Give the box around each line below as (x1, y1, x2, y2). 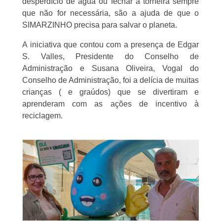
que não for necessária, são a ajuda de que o (22, 8, 199, 17)
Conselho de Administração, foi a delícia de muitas (22, 75, 199, 84)
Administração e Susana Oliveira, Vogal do (22, 64, 199, 73)
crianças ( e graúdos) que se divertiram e (22, 87, 199, 96)
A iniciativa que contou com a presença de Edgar (22, 40, 199, 49)
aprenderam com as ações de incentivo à (22, 99, 199, 108)
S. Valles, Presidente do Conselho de (22, 52, 199, 61)
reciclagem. (22, 111, 63, 120)
